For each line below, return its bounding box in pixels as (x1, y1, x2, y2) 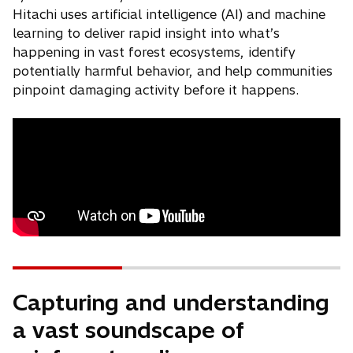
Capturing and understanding (13, 288, 329, 317)
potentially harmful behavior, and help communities (13, 63, 333, 80)
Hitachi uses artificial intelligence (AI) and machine (13, 6, 325, 23)
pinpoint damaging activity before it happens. (13, 82, 299, 98)
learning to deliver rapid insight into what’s (13, 25, 280, 42)
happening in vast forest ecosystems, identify (13, 44, 295, 61)
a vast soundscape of (13, 316, 244, 344)
